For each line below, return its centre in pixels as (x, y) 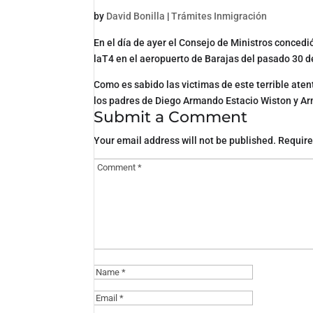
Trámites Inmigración (219, 16)
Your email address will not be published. (185, 140)
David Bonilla (136, 16)
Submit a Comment (171, 117)
